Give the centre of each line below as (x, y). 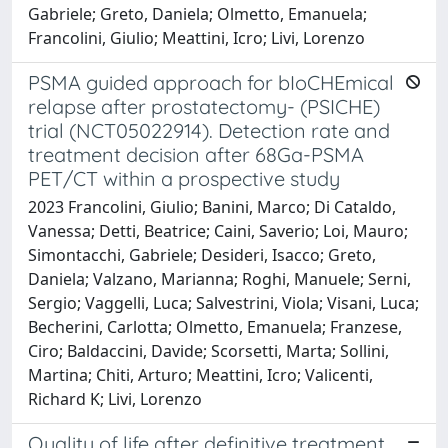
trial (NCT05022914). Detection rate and (209, 130)
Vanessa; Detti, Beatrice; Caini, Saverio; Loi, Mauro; (218, 230)
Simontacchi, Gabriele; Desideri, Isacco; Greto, (202, 254)
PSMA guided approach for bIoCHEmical (211, 82)
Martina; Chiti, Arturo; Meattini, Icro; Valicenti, (200, 374)
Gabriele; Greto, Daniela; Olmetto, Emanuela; (197, 13)
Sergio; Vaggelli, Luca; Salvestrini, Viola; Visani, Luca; (223, 302)
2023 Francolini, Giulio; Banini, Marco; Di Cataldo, (212, 206)
